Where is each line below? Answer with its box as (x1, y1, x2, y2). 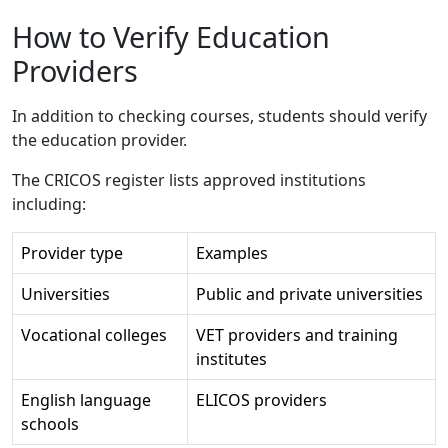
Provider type (21, 241, 123, 264)
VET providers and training (196, 323, 398, 346)
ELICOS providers (196, 388, 327, 411)
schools (21, 412, 79, 435)
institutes (196, 347, 267, 370)
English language (21, 388, 151, 411)
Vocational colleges (21, 323, 167, 346)
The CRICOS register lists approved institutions (12, 168, 366, 191)
